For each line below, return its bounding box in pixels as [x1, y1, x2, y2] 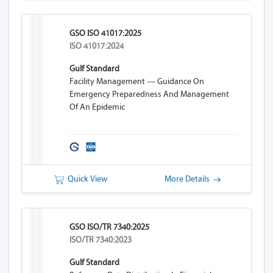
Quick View [64, 174, 107, 184]
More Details [164, 174, 213, 184]
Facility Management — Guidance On [69, 76, 205, 87]
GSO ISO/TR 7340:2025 [69, 222, 150, 232]
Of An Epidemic [69, 102, 126, 112]
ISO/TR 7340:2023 [69, 235, 132, 245]
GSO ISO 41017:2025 [69, 28, 142, 38]
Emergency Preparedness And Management [69, 89, 230, 99]
